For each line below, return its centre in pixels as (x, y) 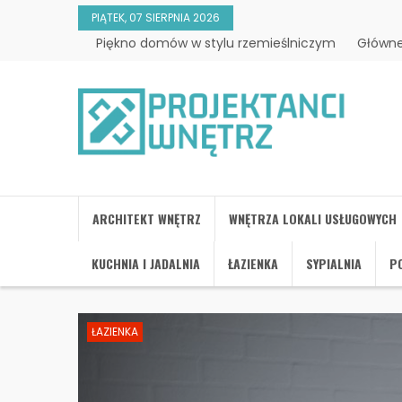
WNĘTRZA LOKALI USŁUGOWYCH (313, 218)
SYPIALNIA (334, 263)
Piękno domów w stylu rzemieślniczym (216, 43)
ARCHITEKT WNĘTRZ (147, 218)
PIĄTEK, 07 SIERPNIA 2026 (156, 17)
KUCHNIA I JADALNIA (146, 263)
